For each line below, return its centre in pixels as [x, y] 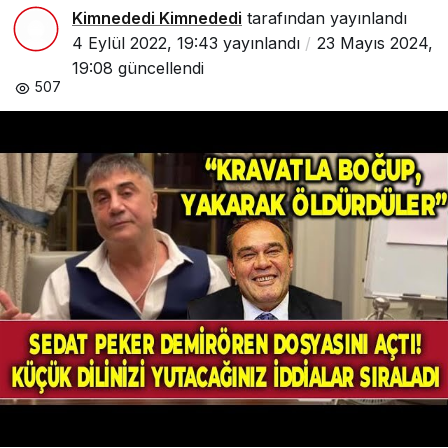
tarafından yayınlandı [324, 18]
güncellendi [158, 68]
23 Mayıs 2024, [375, 43]
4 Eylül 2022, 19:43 [145, 43]
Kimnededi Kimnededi [157, 18]
